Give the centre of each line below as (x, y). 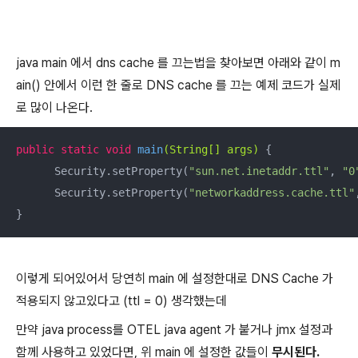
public (35, 149)
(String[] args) (211, 149)
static (80, 149)
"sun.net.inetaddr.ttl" (259, 171)
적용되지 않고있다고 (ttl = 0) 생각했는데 (121, 301)
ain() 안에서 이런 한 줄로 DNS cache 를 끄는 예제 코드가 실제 (178, 85)
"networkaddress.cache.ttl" (272, 193)
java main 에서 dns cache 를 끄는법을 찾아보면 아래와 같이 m (178, 63)
